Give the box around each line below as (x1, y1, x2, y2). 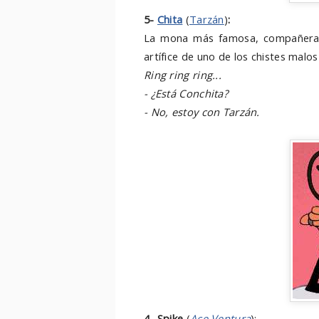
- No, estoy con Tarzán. (144, 105, 260, 119)
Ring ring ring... (144, 68, 221, 82)
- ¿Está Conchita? (144, 86, 228, 100)
